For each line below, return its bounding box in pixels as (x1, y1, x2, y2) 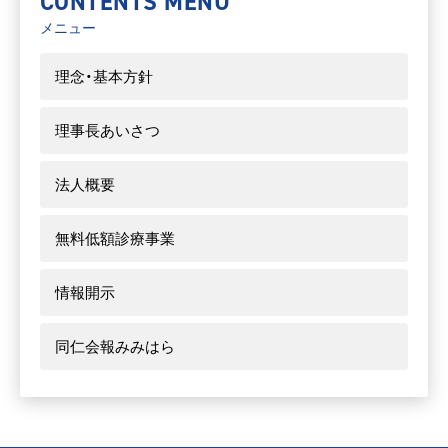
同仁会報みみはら (55, 335, 175, 357)
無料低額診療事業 (55, 227, 175, 249)
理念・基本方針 (55, 65, 153, 87)
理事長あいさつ (55, 119, 160, 141)
